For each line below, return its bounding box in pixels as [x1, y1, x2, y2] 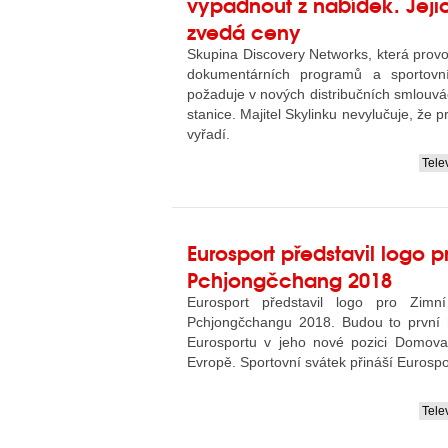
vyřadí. [187, 126, 230, 142]
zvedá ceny [187, 15, 301, 46]
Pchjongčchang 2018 [187, 263, 392, 294]
